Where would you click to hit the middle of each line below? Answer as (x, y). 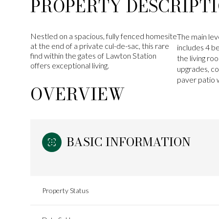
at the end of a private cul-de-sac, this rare (100, 46)
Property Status (66, 190)
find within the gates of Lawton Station (93, 55)
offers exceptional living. (70, 65)
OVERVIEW (77, 94)
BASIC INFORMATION (129, 142)
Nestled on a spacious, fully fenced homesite (104, 36)
